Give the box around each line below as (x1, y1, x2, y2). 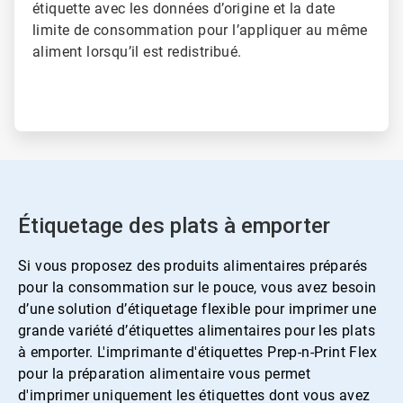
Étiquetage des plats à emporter (18, 213, 330, 239)
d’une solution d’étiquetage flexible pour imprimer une (18, 300, 377, 318)
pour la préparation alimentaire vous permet (18, 365, 311, 383)
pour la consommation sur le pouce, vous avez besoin (18, 279, 377, 297)
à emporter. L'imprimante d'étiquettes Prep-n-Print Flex (18, 344, 377, 362)
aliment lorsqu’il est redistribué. (32, 43, 242, 61)
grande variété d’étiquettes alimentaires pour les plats (18, 322, 375, 340)
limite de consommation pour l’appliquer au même (32, 22, 368, 40)
